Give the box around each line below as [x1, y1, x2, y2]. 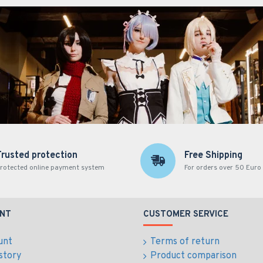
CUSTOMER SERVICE [143, 209, 228, 220]
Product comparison [150, 250, 237, 262]
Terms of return [150, 236, 220, 248]
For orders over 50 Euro [184, 163, 261, 173]
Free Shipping [184, 150, 242, 161]
